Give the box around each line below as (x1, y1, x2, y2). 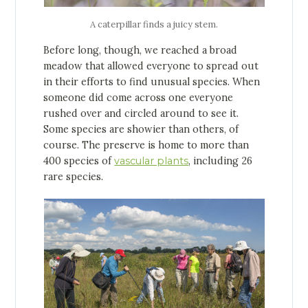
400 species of (43, 154, 115, 167)
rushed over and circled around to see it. (43, 107, 239, 120)
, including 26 (188, 154, 253, 167)
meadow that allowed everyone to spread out (43, 59, 259, 72)
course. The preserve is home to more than (43, 138, 250, 151)
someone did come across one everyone (43, 91, 234, 104)
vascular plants (114, 154, 189, 167)
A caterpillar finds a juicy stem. (90, 18, 218, 30)
